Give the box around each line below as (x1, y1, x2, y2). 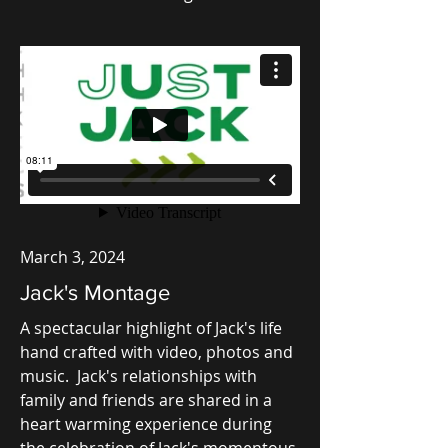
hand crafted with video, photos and (20, 340, 293, 363)
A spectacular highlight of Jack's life (20, 316, 282, 339)
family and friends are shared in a (20, 388, 272, 411)
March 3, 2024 (20, 245, 125, 268)
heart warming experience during (20, 412, 272, 435)
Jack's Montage (20, 280, 170, 304)
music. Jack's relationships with (20, 364, 257, 387)
